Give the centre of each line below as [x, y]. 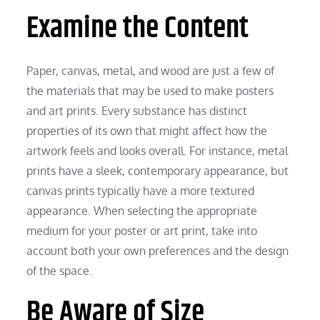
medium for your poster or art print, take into [142, 230]
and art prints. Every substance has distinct [137, 110]
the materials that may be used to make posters [150, 90]
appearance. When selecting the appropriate [142, 210]
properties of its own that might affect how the [147, 130]
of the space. [60, 270]
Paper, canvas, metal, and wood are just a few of [151, 70]
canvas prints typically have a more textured [141, 190]
